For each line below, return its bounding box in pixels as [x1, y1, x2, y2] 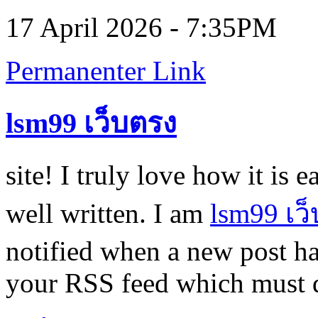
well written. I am [6, 197, 210, 229]
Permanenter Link [6, 55, 206, 87]
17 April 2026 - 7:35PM [6, 12, 277, 43]
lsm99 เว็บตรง [6, 106, 177, 139]
